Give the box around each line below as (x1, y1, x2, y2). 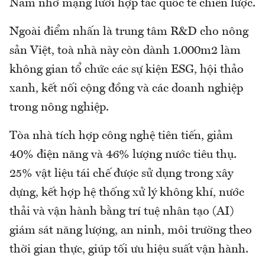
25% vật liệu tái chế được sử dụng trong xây (9, 168, 233, 180)
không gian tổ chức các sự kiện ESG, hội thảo (9, 64, 244, 76)
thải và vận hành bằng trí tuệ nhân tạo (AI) (9, 206, 234, 218)
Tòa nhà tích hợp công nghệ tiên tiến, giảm (9, 130, 233, 143)
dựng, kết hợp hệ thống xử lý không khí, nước (9, 187, 244, 199)
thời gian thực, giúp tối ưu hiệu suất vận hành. (9, 244, 248, 256)
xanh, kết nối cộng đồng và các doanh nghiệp (9, 83, 243, 95)
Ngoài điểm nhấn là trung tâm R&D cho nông (9, 26, 248, 38)
